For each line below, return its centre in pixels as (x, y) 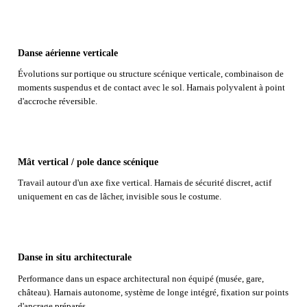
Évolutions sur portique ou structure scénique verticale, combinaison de (150, 74)
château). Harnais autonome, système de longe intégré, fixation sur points (153, 292)
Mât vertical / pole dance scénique (88, 162)
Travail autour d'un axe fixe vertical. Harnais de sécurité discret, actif (144, 183)
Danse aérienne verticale (67, 53)
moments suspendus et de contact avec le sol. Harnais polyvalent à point (151, 88)
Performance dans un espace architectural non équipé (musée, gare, (140, 279)
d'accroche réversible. (57, 102)
